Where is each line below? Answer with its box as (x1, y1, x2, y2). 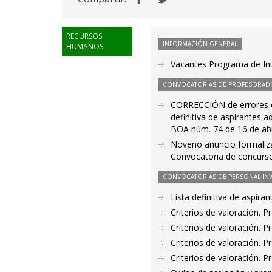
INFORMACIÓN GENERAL (163, 39, 238, 48)
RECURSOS (66, 31, 102, 41)
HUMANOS (66, 41, 103, 52)
